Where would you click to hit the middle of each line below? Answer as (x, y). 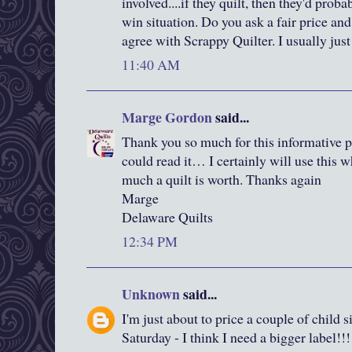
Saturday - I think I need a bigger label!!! (236, 337)
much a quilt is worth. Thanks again (222, 180)
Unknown (151, 294)
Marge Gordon (167, 117)
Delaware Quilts (167, 217)
